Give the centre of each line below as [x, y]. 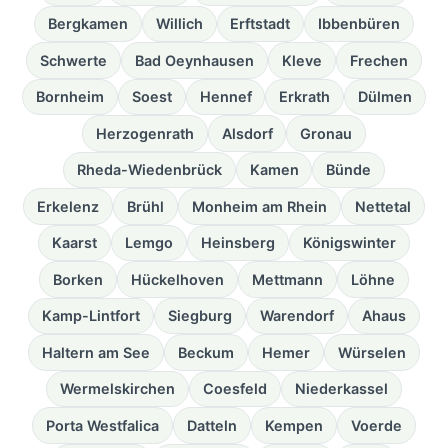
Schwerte [74, 60]
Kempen [293, 425]
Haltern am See [96, 352]
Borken [78, 279]
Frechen [378, 60]
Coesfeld [235, 389]
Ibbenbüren [359, 24]
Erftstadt [260, 24]
